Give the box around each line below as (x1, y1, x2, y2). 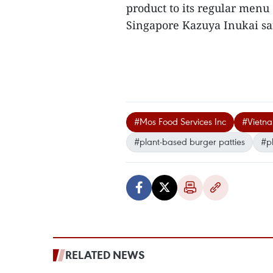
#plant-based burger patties (134, 135, 245, 147)
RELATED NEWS (65, 247, 145, 262)
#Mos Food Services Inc (134, 115, 226, 127)
